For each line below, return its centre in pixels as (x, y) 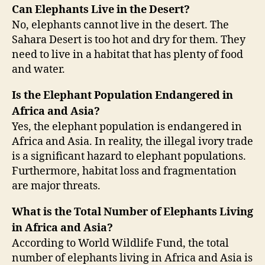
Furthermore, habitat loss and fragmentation (124, 172)
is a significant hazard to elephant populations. (129, 157)
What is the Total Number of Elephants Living (132, 212)
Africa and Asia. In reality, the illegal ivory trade (132, 142)
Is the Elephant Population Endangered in (122, 96)
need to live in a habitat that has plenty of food (127, 55)
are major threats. (56, 186)
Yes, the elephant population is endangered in (127, 127)
